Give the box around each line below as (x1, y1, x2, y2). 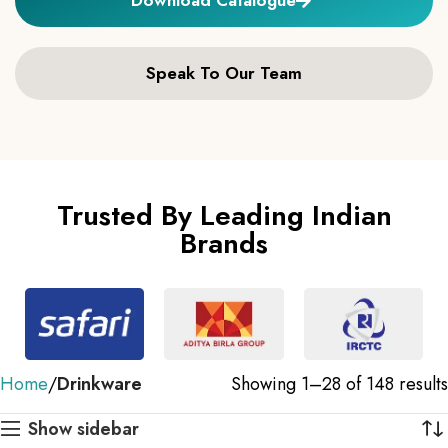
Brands (180, 222, 268, 264)
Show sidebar (28, 415, 140, 442)
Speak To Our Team (146, 60, 302, 85)
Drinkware (57, 370, 142, 397)
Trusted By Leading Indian (56, 194, 392, 236)
